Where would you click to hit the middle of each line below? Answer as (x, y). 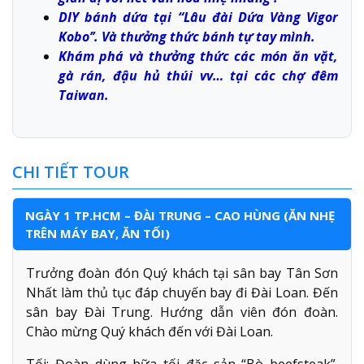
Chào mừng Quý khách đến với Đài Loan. (149, 331)
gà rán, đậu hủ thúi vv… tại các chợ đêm (198, 75)
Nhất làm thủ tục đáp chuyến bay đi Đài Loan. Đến (182, 292)
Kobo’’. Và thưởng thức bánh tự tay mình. (187, 36)
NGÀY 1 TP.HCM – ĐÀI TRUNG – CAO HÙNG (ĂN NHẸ (180, 215)
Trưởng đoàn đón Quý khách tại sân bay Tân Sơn (182, 273)
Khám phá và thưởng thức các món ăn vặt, (198, 56)
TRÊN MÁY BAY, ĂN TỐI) (97, 233)
